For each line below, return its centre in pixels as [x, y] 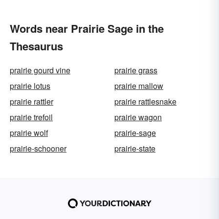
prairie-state [135, 148]
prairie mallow [139, 86]
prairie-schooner [38, 148]
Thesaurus [36, 46]
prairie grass [136, 70]
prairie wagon [138, 117]
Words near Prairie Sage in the [87, 28]
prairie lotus [30, 86]
